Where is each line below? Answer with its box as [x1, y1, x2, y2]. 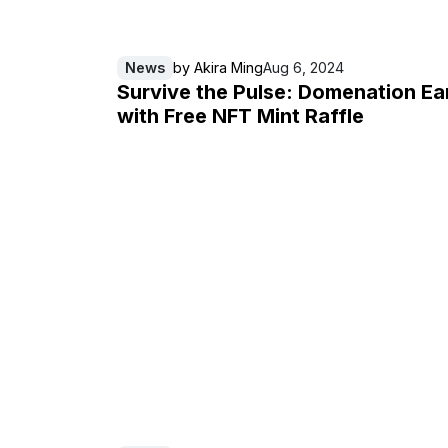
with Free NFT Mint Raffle [117, 103, 364, 128]
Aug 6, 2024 [263, 59, 344, 77]
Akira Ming [194, 59, 263, 77]
